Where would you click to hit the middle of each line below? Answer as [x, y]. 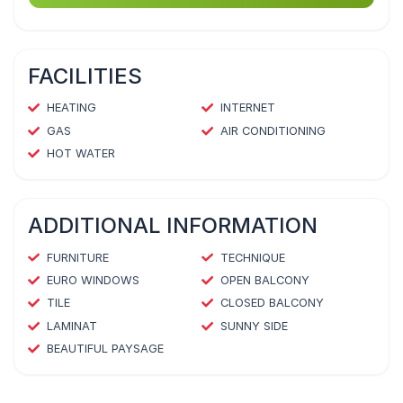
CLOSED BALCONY [272, 303]
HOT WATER [81, 154]
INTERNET [247, 108]
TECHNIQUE [252, 257]
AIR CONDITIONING [273, 130]
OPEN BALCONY [264, 280]
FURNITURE [77, 257]
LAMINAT [72, 326]
